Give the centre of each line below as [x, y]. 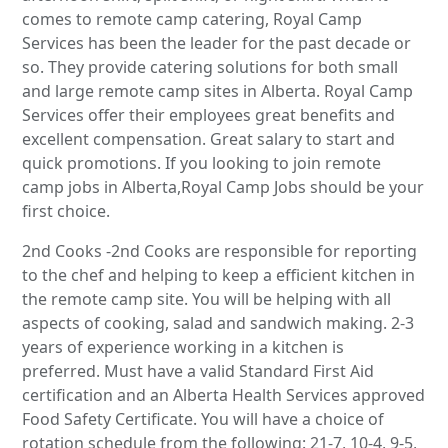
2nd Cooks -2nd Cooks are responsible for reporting [220, 250]
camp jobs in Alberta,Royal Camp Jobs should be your [223, 186]
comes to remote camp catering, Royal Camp [192, 18]
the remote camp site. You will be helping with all [207, 298]
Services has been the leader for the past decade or [217, 42]
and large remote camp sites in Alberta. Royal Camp [218, 90]
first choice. [66, 210]
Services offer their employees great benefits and [209, 114]
